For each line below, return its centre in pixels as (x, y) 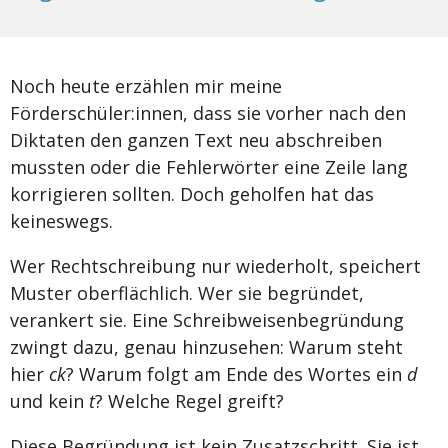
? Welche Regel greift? (189, 401)
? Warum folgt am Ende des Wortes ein (234, 374)
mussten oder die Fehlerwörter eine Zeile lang (209, 167)
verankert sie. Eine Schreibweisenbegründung (207, 320)
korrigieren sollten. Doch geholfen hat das (192, 194)
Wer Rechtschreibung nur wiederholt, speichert (215, 266)
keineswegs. (64, 221)
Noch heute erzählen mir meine (146, 86)
